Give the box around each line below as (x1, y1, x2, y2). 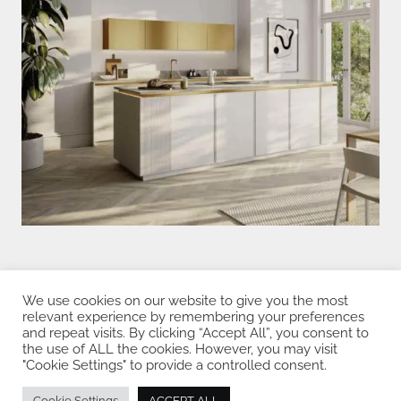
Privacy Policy (159, 306, 242, 321)
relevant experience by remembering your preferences (22, 309, 364, 324)
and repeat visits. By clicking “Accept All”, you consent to (22, 325, 369, 340)
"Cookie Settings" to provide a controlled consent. (22, 357, 327, 372)
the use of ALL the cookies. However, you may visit (22, 341, 337, 356)
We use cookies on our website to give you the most (22, 293, 348, 308)
